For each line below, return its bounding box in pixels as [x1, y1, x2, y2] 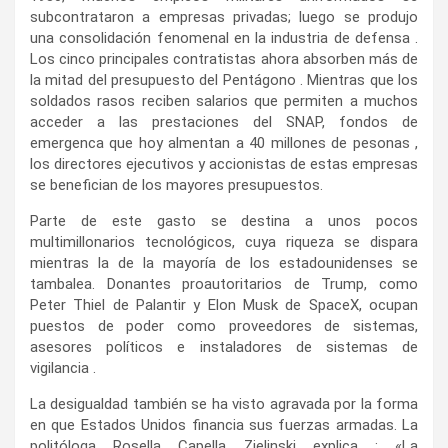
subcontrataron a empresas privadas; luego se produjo [30, 7, 418, 26]
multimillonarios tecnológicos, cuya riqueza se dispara [30, 232, 418, 251]
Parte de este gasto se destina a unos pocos [30, 211, 418, 230]
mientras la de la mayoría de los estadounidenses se [30, 253, 418, 272]
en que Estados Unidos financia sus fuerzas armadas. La [30, 415, 418, 434]
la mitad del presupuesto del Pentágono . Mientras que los [30, 70, 418, 89]
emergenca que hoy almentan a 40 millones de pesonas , [30, 133, 418, 152]
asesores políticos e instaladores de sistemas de [30, 337, 418, 356]
